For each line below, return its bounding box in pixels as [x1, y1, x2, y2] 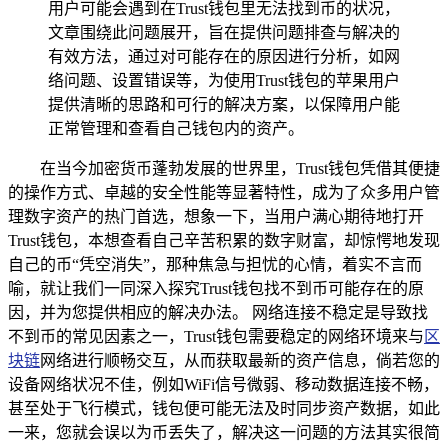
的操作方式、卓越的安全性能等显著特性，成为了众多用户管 [8, 183, 440, 201]
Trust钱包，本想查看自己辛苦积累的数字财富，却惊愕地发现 [8, 231, 440, 249]
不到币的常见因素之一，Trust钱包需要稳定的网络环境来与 [8, 327, 424, 345]
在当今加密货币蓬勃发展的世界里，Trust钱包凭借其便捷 [40, 159, 440, 177]
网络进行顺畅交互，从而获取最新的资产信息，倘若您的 [40, 351, 440, 369]
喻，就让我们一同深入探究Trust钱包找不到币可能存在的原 [8, 279, 424, 297]
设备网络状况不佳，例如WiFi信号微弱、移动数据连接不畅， [8, 375, 439, 393]
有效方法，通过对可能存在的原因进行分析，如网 [48, 47, 400, 65]
